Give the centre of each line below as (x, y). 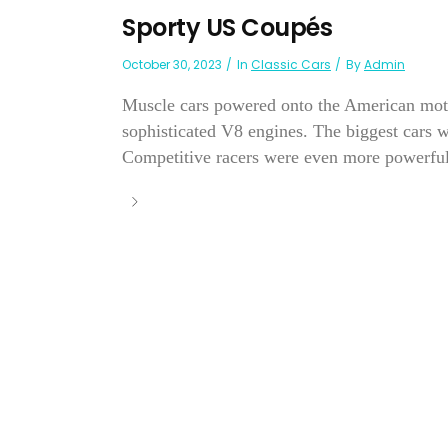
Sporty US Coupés (227, 28)
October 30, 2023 (172, 65)
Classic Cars (291, 65)
